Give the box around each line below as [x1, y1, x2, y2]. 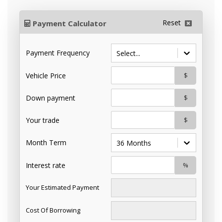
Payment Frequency [26, 48, 90, 58]
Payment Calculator [33, 18, 107, 28]
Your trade [26, 115, 59, 125]
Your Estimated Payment [26, 183, 99, 192]
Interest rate [26, 160, 65, 170]
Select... [116, 48, 140, 58]
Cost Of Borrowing [26, 206, 80, 215]
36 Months [116, 138, 151, 148]
